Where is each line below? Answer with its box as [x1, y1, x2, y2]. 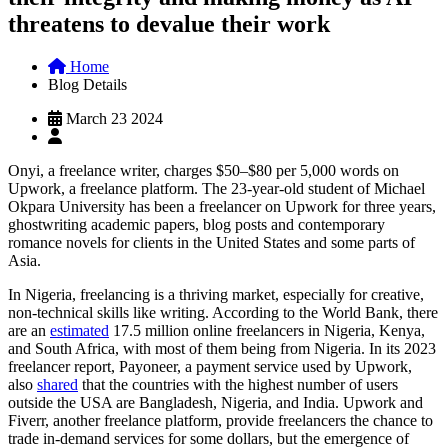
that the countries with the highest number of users [78, 375, 398, 393]
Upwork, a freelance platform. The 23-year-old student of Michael [8, 179, 425, 197]
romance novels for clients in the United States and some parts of [8, 233, 415, 251]
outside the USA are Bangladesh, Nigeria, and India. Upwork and [8, 393, 423, 411]
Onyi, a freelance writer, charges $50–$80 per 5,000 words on [8, 161, 399, 179]
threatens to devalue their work [8, 10, 330, 37]
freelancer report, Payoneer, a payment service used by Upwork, [8, 357, 412, 375]
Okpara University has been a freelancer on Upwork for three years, [8, 197, 436, 215]
